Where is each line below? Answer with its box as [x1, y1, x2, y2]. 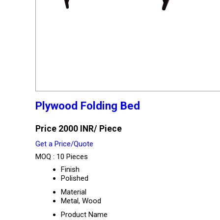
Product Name [61, 210, 108, 219]
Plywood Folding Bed [35, 99, 140, 112]
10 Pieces [56, 152, 88, 161]
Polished [61, 174, 88, 183]
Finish [61, 165, 80, 174]
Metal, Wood [61, 196, 101, 205]
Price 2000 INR [35, 124, 94, 134]
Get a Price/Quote [35, 139, 93, 148]
